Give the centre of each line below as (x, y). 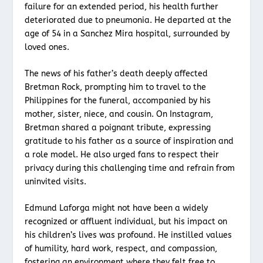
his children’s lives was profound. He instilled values (129, 235)
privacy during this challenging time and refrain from (130, 168)
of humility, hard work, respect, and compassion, (121, 249)
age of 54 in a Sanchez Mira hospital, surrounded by (127, 33)
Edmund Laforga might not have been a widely (117, 208)
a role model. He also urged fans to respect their (122, 154)
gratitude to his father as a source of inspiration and (129, 141)
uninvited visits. (56, 181)
